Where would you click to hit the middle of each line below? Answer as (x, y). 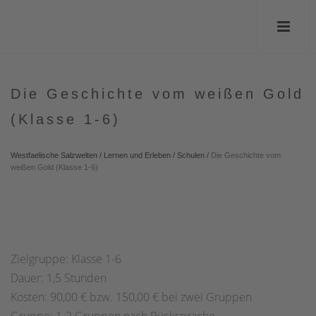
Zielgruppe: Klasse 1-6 (66, 259)
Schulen (191, 155)
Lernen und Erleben (137, 155)
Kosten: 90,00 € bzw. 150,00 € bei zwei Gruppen (131, 297)
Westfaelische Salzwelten (54, 155)
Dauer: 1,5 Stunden (59, 278)
